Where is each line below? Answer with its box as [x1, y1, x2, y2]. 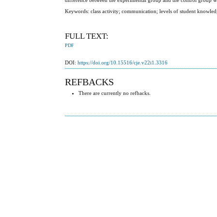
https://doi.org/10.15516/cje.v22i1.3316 [77, 60, 168, 66]
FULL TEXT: [65, 31, 109, 41]
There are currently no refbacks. [78, 90, 151, 96]
